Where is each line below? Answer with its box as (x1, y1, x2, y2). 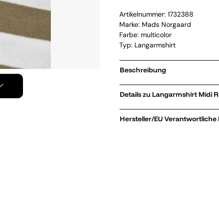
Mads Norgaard (142, 20, 191, 29)
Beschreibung (120, 66, 166, 74)
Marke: (119, 20, 142, 29)
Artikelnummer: (119, 10, 168, 19)
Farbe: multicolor (119, 30, 172, 39)
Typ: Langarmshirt (119, 41, 175, 49)
